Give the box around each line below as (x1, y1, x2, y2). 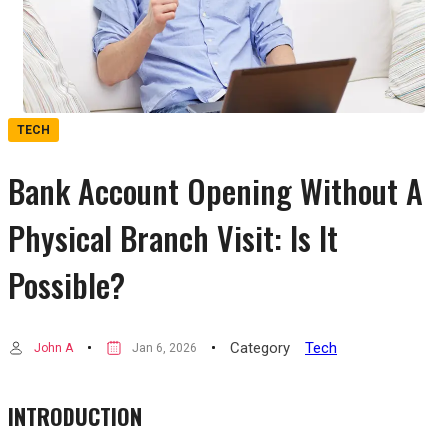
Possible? (8, 260, 125, 308)
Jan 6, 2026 (132, 340, 197, 355)
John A (34, 340, 73, 355)
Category (230, 338, 290, 357)
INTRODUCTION (8, 400, 142, 433)
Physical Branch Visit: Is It (8, 213, 338, 261)
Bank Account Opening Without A (8, 166, 423, 214)
